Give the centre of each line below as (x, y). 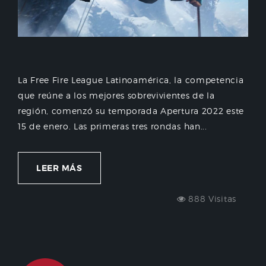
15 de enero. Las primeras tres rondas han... (113, 126)
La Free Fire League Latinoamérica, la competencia (131, 80)
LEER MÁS (59, 168)
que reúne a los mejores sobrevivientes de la (116, 96)
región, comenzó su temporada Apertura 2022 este (131, 111)
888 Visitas (211, 199)
